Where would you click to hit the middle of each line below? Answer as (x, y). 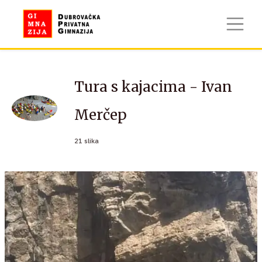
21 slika (87, 141)
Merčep (101, 115)
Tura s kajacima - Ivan (153, 87)
